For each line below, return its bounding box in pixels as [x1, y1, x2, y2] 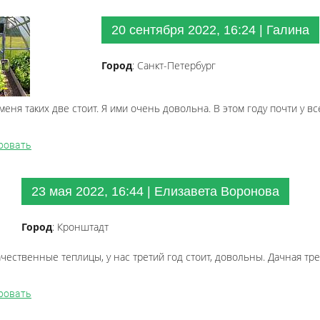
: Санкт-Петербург [132, 59, 216, 72]
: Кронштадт [52, 220, 109, 234]
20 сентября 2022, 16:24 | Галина [111, 23, 309, 37]
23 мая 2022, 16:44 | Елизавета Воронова [31, 184, 279, 199]
